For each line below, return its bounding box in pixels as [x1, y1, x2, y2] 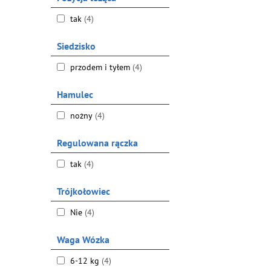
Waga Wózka [56, 233, 109, 246]
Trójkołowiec [56, 185, 110, 197]
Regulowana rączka [56, 137, 138, 149]
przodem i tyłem [67, 62, 132, 73]
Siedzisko [56, 40, 96, 52]
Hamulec [56, 88, 93, 100]
